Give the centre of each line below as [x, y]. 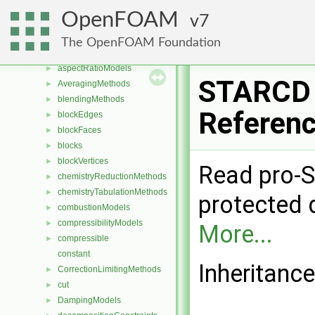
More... [236, 234]
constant [74, 254]
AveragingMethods [94, 84]
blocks [70, 146]
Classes [39, 6]
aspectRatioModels [95, 68]
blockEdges [80, 115]
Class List [54, 22]
